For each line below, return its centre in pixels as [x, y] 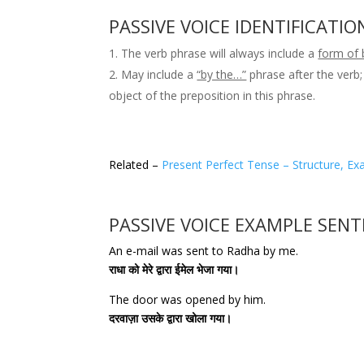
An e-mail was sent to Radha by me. [204, 250]
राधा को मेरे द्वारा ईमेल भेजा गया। [174, 269]
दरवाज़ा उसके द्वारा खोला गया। [171, 318]
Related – [136, 164]
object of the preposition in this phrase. [212, 95]
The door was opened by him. [188, 299]
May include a [159, 74]
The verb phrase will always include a [220, 53]
